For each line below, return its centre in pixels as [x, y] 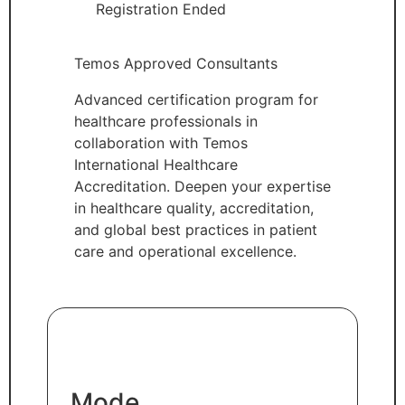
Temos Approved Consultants [176, 63]
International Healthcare [156, 164]
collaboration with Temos [161, 142]
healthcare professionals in [166, 121]
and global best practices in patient [196, 229]
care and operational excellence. [185, 251]
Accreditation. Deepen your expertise [202, 186]
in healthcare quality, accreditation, [194, 207]
